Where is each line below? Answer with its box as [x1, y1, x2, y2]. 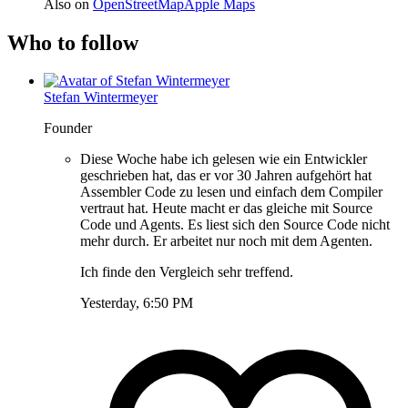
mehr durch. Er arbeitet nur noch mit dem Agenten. [80, 233, 372, 250]
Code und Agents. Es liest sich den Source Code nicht [80, 217, 390, 233]
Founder [44, 120, 92, 137]
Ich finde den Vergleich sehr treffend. [80, 264, 293, 280]
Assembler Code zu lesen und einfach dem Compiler [80, 184, 382, 200]
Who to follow [7, 30, 138, 55]
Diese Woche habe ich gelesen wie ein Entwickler [80, 151, 367, 168]
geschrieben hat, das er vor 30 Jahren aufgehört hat [80, 168, 372, 184]
